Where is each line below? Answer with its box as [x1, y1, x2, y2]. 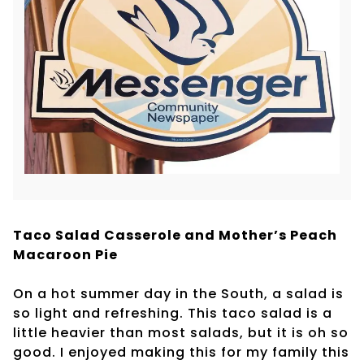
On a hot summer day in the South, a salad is [13, 284, 344, 303]
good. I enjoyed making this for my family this [13, 342, 349, 362]
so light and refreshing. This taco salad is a [13, 303, 332, 323]
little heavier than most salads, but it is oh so [13, 323, 349, 342]
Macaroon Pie [13, 245, 118, 264]
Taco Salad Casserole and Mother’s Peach [13, 225, 337, 245]
